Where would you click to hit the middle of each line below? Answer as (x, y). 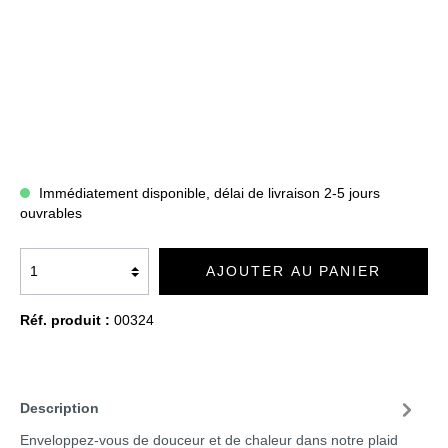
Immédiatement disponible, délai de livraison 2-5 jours (207, 194)
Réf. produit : (67, 321)
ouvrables (51, 214)
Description (59, 409)
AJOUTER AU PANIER (293, 272)
